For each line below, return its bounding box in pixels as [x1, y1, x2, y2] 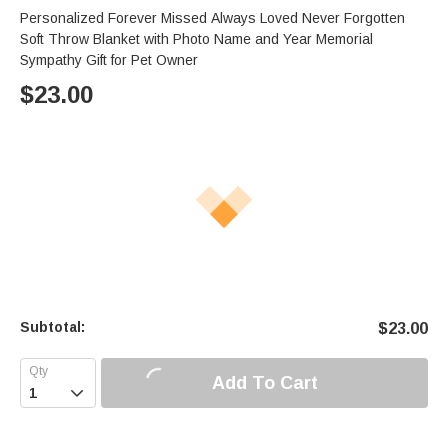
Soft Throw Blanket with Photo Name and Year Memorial [20, 31, 373, 48]
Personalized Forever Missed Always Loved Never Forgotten [20, 10, 405, 27]
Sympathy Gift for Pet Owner [20, 52, 198, 69]
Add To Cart [211, 372, 318, 393]
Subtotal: [20, 319, 85, 336]
